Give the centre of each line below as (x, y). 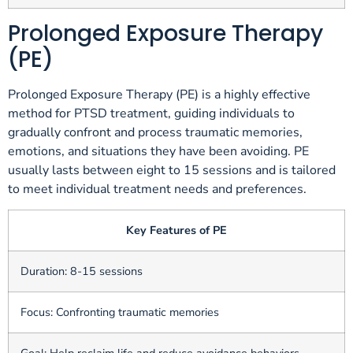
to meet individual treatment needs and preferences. (157, 190)
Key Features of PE (176, 230)
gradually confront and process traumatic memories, (155, 133)
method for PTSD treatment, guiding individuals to (151, 114)
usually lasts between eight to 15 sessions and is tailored (172, 171)
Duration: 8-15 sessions (82, 271)
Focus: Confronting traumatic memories (120, 312)
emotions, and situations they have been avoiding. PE (158, 152)
